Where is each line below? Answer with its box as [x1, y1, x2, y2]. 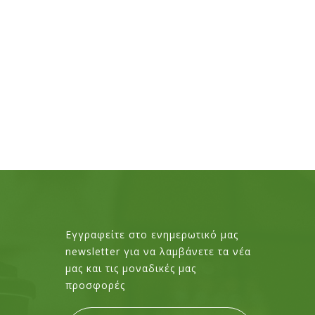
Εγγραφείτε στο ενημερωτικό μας [65, 228, 238, 242]
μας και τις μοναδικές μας [65, 262, 196, 276]
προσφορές [65, 278, 125, 292]
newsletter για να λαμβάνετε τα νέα [65, 245, 251, 259]
